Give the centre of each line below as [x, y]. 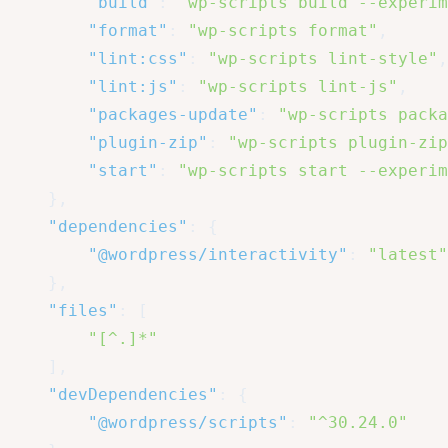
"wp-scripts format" [283, 31]
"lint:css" [138, 59]
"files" [83, 311]
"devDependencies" [133, 395]
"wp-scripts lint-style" [323, 59]
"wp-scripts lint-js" [298, 87]
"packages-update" [173, 115]
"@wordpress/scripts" [188, 423]
